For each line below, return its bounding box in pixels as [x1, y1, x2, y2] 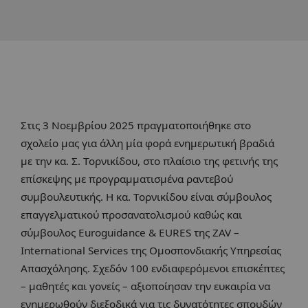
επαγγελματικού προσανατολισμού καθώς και [21, 208, 242, 222]
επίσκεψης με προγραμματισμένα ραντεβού [21, 172, 233, 186]
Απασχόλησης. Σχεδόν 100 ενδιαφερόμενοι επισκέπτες [21, 261, 285, 276]
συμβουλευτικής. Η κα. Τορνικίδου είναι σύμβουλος [21, 190, 272, 204]
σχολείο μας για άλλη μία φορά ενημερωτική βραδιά [21, 136, 274, 151]
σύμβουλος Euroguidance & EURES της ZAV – [21, 225, 239, 240]
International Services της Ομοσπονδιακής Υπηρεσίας [21, 243, 281, 258]
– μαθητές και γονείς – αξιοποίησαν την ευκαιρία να [21, 279, 270, 294]
